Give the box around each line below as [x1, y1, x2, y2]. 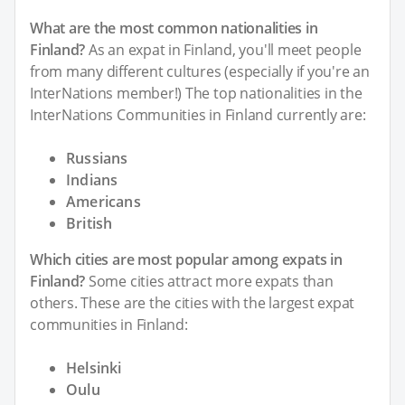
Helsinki [66, 358, 122, 379]
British [66, 213, 113, 234]
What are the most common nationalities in [30, 18, 318, 39]
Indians [66, 170, 118, 191]
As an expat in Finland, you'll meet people [85, 40, 362, 61]
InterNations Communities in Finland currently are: [30, 105, 366, 126]
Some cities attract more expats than [85, 271, 334, 292]
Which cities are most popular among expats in [30, 250, 343, 270]
